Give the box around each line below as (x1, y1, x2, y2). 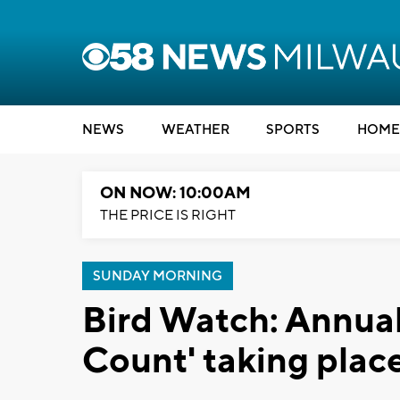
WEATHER (161, 121, 229, 138)
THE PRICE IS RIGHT (100, 206, 236, 224)
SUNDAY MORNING (93, 268, 222, 285)
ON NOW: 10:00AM (100, 183, 251, 204)
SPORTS (266, 121, 320, 138)
